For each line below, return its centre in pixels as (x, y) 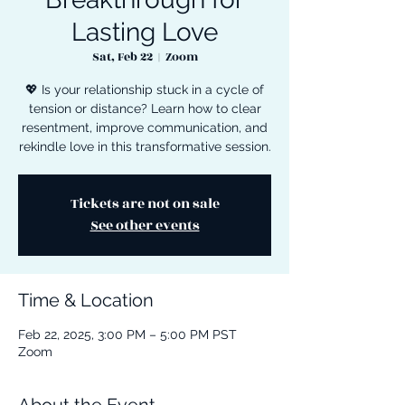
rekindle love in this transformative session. (145, 147)
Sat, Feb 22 (122, 57)
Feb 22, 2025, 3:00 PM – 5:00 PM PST (127, 335)
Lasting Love (145, 33)
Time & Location (86, 301)
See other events (145, 226)
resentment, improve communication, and (145, 128)
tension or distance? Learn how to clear (145, 109)
